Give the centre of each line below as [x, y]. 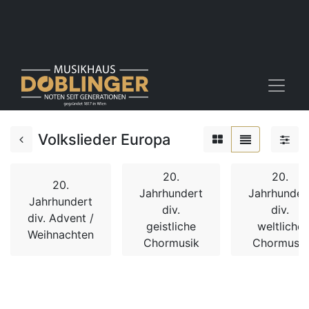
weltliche [280, 226]
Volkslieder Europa [104, 139]
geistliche [171, 226]
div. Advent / [61, 218]
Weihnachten [61, 235]
